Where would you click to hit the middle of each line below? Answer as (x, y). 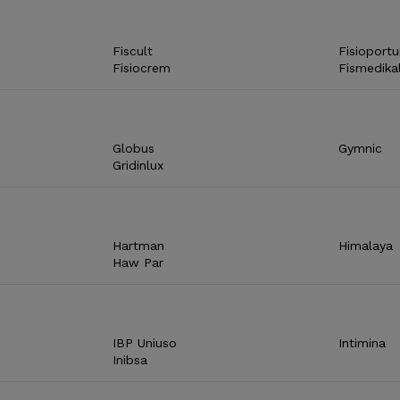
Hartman (139, 245)
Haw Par (138, 262)
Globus (134, 148)
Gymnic (360, 148)
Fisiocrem (142, 67)
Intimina (362, 342)
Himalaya (365, 245)
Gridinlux (138, 165)
